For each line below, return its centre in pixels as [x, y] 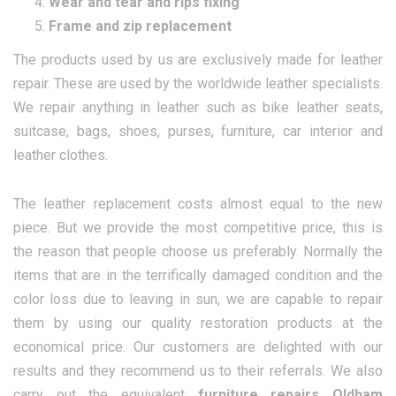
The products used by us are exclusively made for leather [198, 60]
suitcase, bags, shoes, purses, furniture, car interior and [198, 132]
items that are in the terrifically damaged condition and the [198, 276]
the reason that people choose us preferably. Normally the [198, 252]
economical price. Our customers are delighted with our [198, 347]
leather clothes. [61, 156]
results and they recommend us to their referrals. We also [198, 371]
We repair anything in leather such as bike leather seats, [198, 108]
